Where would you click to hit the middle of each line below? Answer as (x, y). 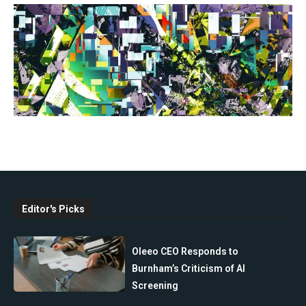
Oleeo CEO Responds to (185, 251)
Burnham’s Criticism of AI (189, 268)
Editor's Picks (53, 209)
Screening (155, 285)
